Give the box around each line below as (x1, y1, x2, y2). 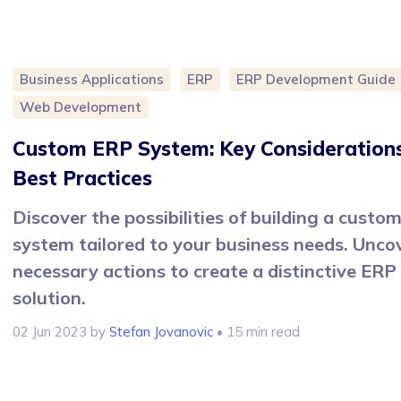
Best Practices (13, 165, 152, 191)
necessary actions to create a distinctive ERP (13, 259, 397, 282)
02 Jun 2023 (13, 322, 87, 340)
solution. (13, 286, 86, 309)
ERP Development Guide (236, 70, 396, 88)
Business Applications (20, 70, 164, 88)
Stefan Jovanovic (109, 322, 213, 340)
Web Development (20, 98, 141, 115)
